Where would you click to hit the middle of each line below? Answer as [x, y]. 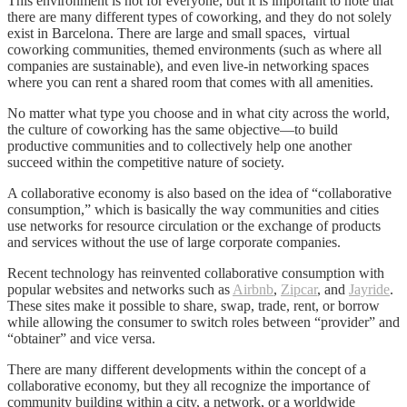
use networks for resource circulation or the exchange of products [194, 225]
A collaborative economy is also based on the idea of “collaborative [199, 193]
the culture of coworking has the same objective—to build [173, 129]
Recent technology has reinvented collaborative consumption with [196, 273]
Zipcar [299, 289]
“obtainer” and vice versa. [81, 338]
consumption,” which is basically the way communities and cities [193, 209]
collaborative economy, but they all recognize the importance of [189, 385]
